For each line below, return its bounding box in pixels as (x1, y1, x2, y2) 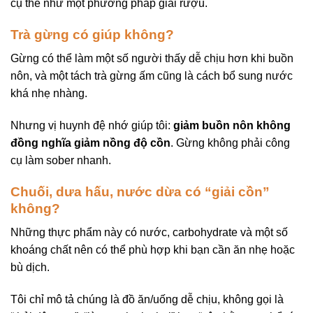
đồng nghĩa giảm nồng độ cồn (10, 136, 170, 149)
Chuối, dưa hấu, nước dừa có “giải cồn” (10, 184, 270, 199)
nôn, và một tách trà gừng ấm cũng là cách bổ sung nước (10, 70, 293, 82)
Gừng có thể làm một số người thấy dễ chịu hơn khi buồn (10, 52, 293, 65)
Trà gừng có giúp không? (10, 27, 174, 42)
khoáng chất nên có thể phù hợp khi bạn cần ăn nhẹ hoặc (10, 244, 295, 256)
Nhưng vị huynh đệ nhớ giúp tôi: (10, 119, 173, 131)
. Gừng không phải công (170, 136, 290, 149)
